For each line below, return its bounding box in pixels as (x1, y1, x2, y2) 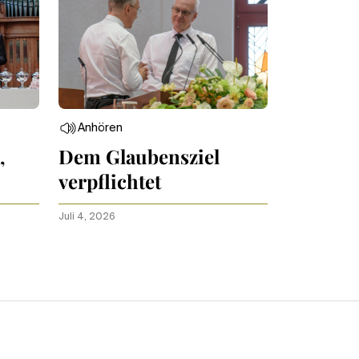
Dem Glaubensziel (58, 143, 220, 169)
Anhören (78, 123, 123, 134)
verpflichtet (58, 168, 161, 194)
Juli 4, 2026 (58, 212, 115, 222)
